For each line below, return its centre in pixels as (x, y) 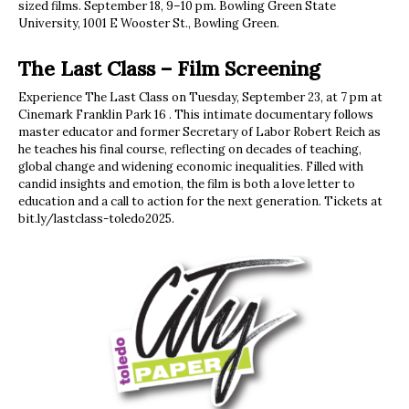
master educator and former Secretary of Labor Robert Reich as (199, 131)
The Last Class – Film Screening (169, 68)
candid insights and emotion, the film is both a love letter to (187, 184)
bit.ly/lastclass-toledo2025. (96, 218)
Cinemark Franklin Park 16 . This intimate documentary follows (196, 114)
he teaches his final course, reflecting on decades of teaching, (190, 149)
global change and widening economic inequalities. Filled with (191, 166)
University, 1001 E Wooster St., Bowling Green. (149, 23)
